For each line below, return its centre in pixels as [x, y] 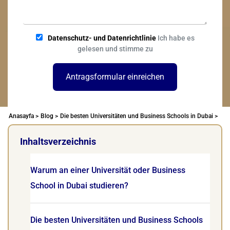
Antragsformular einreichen [115, 77]
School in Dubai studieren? [79, 186]
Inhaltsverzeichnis [58, 141]
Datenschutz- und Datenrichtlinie [102, 38]
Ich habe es [175, 38]
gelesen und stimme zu [115, 49]
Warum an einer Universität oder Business [108, 170]
